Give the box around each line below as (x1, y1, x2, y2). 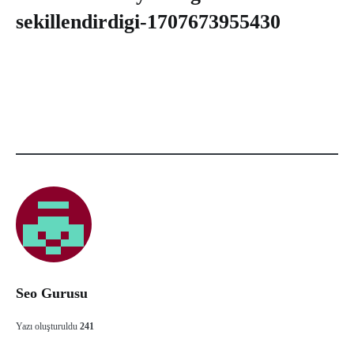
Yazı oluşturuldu (16, 321, 77, 332)
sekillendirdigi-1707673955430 (16, 10, 281, 33)
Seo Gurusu (16, 285, 88, 301)
